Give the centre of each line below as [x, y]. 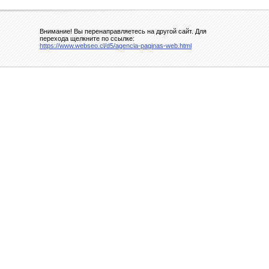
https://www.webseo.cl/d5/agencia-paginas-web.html [116, 46]
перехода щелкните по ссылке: [87, 38]
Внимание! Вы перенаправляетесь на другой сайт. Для [123, 31]
